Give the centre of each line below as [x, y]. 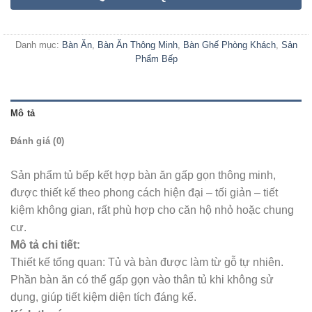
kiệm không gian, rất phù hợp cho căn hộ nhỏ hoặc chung [152, 210]
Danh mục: [38, 45]
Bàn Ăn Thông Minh [137, 45]
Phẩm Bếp [156, 59]
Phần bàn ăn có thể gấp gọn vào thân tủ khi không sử [142, 279]
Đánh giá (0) [38, 141]
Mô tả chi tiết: [45, 244]
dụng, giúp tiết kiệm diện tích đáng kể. [103, 297]
